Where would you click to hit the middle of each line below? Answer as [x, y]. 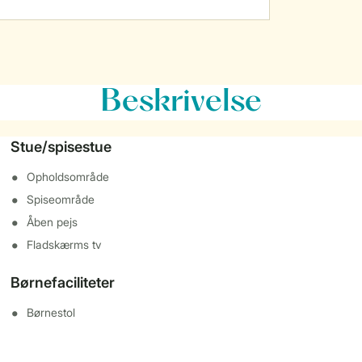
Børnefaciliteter [63, 282]
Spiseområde [61, 199]
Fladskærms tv [64, 244]
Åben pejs [53, 222]
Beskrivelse [181, 103]
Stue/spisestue [61, 147]
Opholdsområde [68, 177]
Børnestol [51, 312]
